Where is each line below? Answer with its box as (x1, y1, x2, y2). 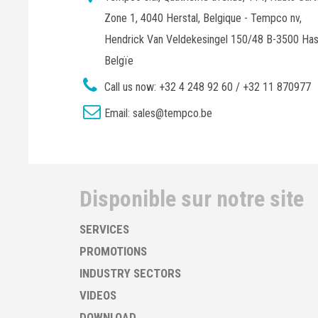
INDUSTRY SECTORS (79, 265, 181, 280)
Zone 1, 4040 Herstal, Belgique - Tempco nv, (104, 11, 302, 25)
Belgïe (104, 53, 133, 67)
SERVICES (79, 221, 129, 236)
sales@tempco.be (133, 106, 212, 120)
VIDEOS (79, 287, 116, 302)
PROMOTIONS (79, 243, 147, 258)
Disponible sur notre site (79, 185, 304, 212)
